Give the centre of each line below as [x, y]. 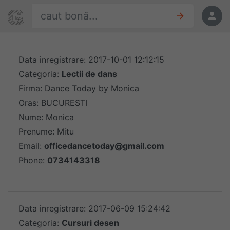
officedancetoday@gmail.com [104, 146]
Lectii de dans [89, 74]
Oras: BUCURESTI [53, 103]
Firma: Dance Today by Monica [79, 88]
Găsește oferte [61, 10]
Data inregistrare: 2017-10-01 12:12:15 [91, 60]
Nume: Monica [46, 117]
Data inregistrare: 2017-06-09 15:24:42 [94, 208]
